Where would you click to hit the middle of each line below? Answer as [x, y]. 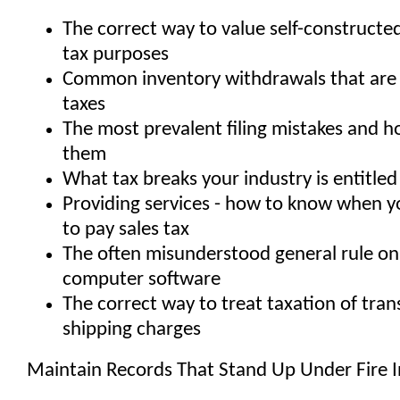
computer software [142, 280]
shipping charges [132, 330]
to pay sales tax [126, 230]
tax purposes [116, 55]
